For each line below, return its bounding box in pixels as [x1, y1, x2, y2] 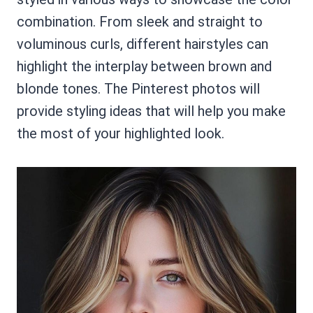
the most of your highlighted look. [17, 124, 224, 142]
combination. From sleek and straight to [17, 13, 263, 30]
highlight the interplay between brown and [17, 57, 272, 75]
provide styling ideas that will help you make [17, 102, 286, 119]
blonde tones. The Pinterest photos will [17, 80, 260, 97]
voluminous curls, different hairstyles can [17, 35, 268, 52]
